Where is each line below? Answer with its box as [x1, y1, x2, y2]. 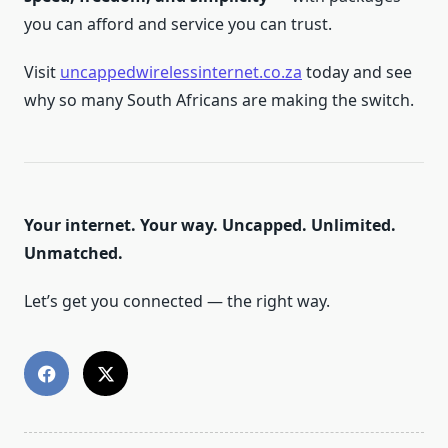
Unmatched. [24, 242, 123, 264]
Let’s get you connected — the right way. [24, 290, 330, 312]
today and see [302, 61, 412, 83]
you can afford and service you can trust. [24, 13, 332, 35]
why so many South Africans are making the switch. [24, 89, 414, 111]
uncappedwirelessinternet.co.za [60, 61, 302, 83]
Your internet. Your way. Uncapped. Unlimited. [24, 214, 396, 236]
